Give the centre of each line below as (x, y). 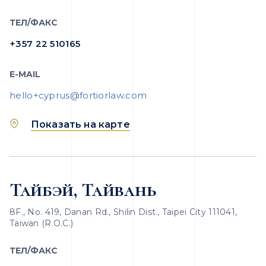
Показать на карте (80, 124)
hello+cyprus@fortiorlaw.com (78, 95)
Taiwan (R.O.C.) (42, 223)
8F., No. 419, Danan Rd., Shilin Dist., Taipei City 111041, (123, 212)
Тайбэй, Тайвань (83, 190)
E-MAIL (25, 74)
